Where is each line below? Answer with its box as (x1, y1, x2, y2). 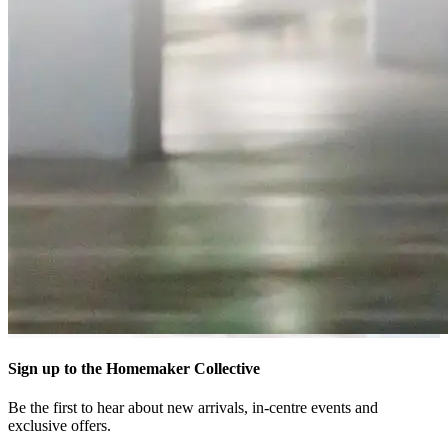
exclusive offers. (8, 416, 111, 434)
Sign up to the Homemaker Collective (8, 359, 260, 377)
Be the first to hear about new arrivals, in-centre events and (8, 398, 378, 416)
